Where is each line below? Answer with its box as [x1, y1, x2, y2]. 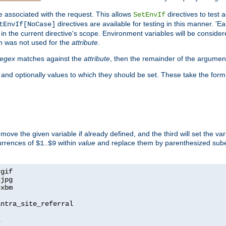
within [56, 138, 78, 147]
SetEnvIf [133, 10, 165, 19]
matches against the [15, 54, 84, 63]
